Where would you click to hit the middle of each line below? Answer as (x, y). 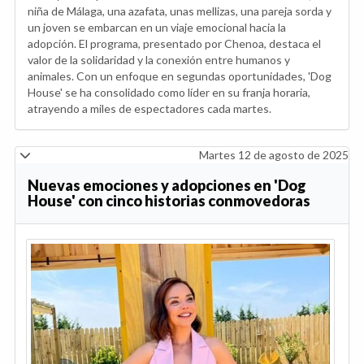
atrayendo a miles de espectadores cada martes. (149, 109)
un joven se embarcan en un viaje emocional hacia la (157, 28)
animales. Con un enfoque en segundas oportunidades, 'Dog (180, 76)
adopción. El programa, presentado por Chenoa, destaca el (174, 44)
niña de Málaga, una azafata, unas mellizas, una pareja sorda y (180, 11)
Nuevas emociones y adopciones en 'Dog (167, 186)
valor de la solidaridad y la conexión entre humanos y (159, 60)
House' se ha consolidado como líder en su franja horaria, (169, 93)
